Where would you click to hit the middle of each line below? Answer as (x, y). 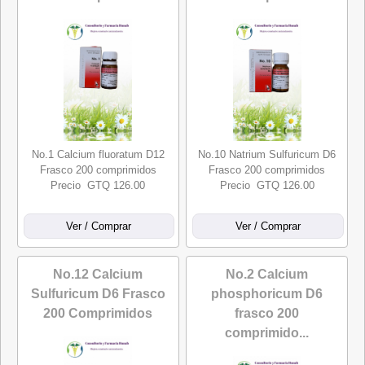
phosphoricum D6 (267, 294)
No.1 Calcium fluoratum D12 (98, 154)
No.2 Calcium (267, 274)
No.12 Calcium (98, 274)
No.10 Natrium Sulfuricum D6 (267, 154)
